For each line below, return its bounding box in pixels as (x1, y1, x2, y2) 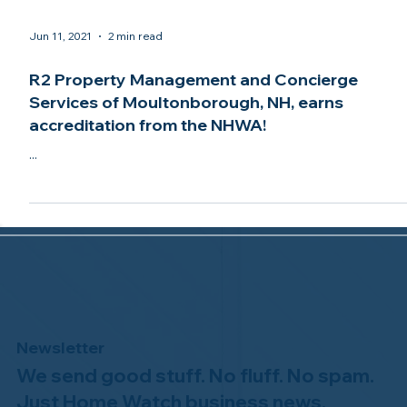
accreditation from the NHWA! (29, 186, 267, 208)
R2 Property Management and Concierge (29, 141, 359, 163)
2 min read (108, 102, 164, 116)
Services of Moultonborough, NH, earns (29, 164, 344, 185)
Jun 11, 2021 (29, 102, 93, 116)
